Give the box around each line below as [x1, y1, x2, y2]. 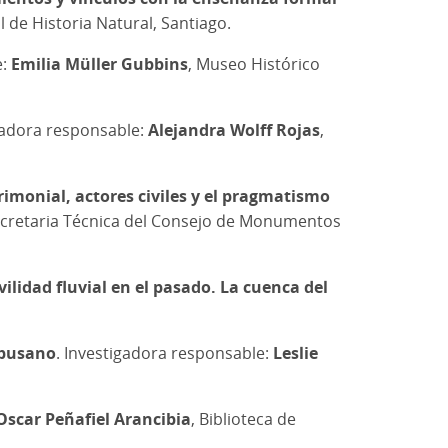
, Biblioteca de [191, 407, 296, 430]
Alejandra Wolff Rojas [148, 118, 320, 141]
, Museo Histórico [188, 52, 320, 75]
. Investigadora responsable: [56, 341, 273, 364]
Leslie [273, 341, 318, 364]
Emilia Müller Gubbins [11, 52, 188, 75]
